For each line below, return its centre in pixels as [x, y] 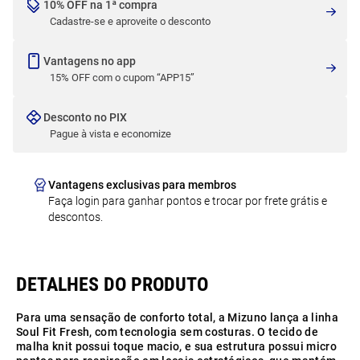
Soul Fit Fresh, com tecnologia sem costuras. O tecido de [167, 332]
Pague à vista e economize [110, 134]
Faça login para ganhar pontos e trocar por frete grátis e [188, 201]
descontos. [76, 217]
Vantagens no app [90, 61]
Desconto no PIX [85, 117]
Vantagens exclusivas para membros [142, 185]
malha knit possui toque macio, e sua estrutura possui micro [176, 346]
